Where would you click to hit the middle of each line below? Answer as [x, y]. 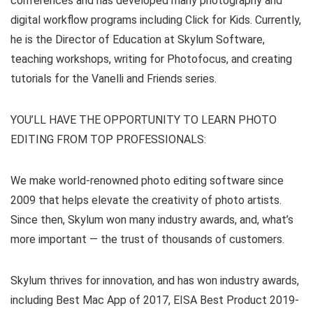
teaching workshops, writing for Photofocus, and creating [151, 59]
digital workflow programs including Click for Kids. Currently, [156, 20]
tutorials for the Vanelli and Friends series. [114, 79]
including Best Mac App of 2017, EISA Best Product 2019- [155, 300]
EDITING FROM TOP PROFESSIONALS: [108, 139]
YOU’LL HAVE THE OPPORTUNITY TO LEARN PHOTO [144, 120]
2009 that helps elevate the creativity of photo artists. [146, 200]
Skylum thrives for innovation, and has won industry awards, [155, 281]
